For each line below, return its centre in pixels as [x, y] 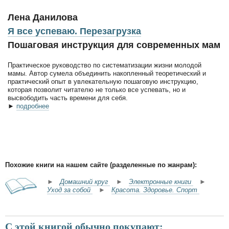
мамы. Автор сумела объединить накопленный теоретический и [107, 73]
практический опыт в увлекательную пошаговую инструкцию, [103, 81]
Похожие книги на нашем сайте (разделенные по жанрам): [101, 165]
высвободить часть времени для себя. [68, 98]
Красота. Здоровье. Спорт [155, 190]
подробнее [33, 106]
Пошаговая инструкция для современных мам [114, 45]
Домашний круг [85, 182]
